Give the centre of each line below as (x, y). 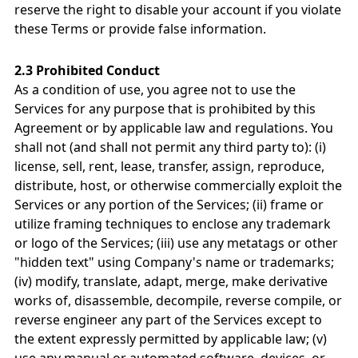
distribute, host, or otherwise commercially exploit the (178, 185)
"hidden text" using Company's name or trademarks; (174, 262)
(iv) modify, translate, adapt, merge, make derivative (171, 281)
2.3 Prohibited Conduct (87, 70)
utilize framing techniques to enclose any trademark (173, 224)
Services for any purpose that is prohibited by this (165, 109)
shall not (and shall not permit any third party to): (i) (170, 147)
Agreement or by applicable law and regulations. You (174, 128)
